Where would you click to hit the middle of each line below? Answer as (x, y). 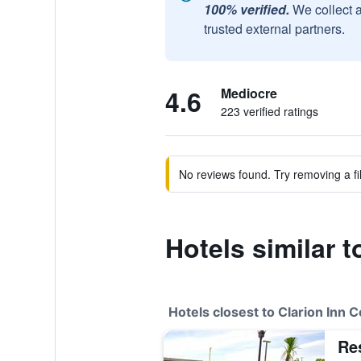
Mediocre (249, 93)
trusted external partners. (274, 29)
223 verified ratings (269, 111)
